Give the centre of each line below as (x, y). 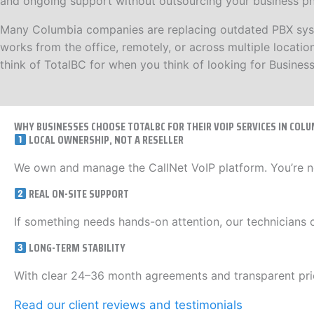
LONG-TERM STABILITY (76, 248)
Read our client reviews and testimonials (128, 305)
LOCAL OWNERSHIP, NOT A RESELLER (105, 140)
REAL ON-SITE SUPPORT (78, 194)
